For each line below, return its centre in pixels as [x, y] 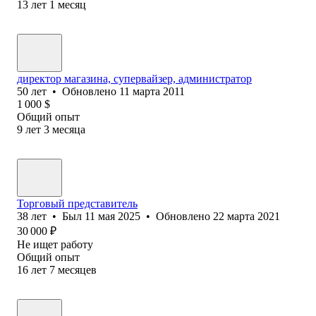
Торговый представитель [77, 203]
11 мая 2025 [113, 216]
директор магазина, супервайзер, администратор [134, 78]
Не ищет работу [55, 244]
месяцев [77, 269]
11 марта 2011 [152, 91]
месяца [69, 129]
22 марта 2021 [247, 216]
